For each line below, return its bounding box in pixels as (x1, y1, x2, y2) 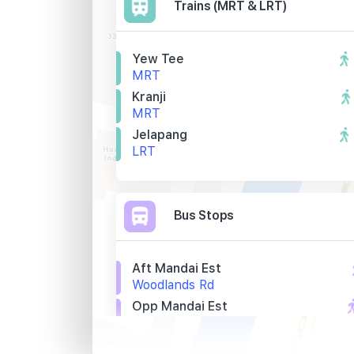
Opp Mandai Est (132, 299, 228, 314)
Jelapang (132, 127, 187, 143)
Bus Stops (174, 206, 234, 224)
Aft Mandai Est (132, 261, 221, 277)
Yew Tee (132, 51, 184, 67)
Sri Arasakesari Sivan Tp (132, 337, 280, 352)
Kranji (132, 89, 166, 105)
